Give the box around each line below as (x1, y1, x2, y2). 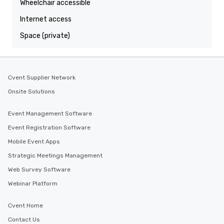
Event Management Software (8, 110, 92, 117)
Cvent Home (8, 202, 43, 209)
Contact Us (8, 216, 40, 223)
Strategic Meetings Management (8, 152, 102, 159)
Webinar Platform (8, 180, 57, 187)
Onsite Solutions (8, 88, 55, 95)
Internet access (20, 15, 71, 23)
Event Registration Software (8, 124, 90, 131)
